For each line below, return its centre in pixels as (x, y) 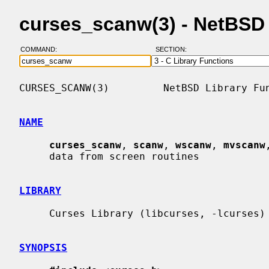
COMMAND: (42, 50)
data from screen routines (34, 156)
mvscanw (244, 145)
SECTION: (174, 50)
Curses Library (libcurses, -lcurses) (34, 213)
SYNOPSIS (43, 247)
